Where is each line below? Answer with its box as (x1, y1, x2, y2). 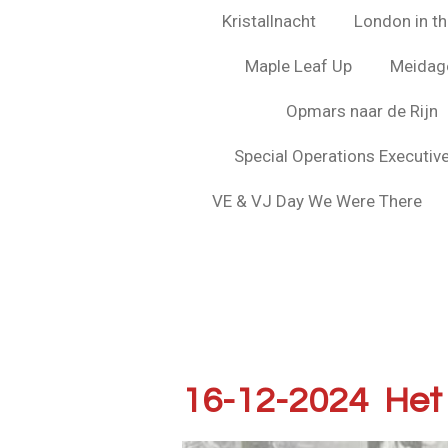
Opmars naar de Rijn (285, 100, 442, 121)
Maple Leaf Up (245, 55, 353, 76)
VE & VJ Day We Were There (211, 190, 422, 211)
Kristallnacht (222, 10, 317, 31)
